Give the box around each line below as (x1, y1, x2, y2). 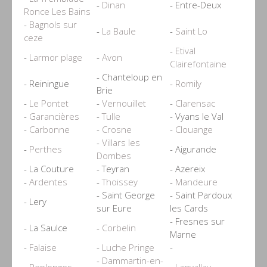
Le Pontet (29, 97, 69, 109)
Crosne (102, 123, 132, 135)
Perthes (29, 142, 62, 155)
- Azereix (170, 162, 205, 175)
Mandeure (175, 175, 218, 188)
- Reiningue (24, 77, 69, 89)
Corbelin (102, 221, 136, 234)
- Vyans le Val (170, 110, 223, 122)
